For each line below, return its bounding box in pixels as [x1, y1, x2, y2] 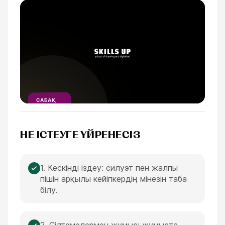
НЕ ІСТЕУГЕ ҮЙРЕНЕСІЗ [20, 129, 140, 141]
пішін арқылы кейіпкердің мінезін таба [40, 174, 187, 184]
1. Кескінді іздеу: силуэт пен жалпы [40, 163, 178, 173]
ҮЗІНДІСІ [36, 103, 62, 110]
